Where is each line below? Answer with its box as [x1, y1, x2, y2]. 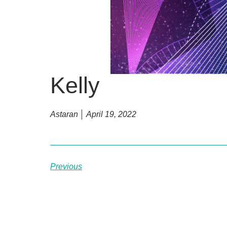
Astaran [50, 109, 78, 119]
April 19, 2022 [86, 109, 136, 119]
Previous [50, 162, 82, 171]
